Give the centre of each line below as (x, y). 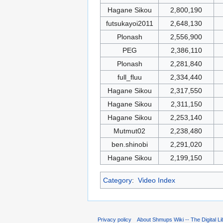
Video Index (156, 180)
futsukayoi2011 (129, 24)
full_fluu (129, 77)
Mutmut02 (129, 131)
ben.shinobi (129, 145)
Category (117, 180)
